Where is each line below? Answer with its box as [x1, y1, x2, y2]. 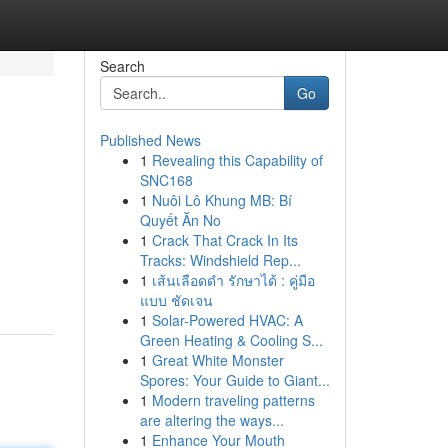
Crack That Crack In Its [151, 230, 298, 250]
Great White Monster [151, 350, 284, 370]
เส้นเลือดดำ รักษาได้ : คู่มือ [151, 270, 315, 290]
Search [99, 56, 145, 76]
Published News [99, 130, 201, 150]
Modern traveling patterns [151, 390, 315, 410]
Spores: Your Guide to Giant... [139, 370, 330, 390]
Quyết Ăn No [139, 210, 221, 230]
